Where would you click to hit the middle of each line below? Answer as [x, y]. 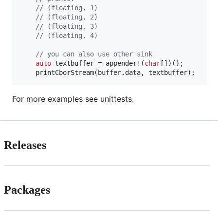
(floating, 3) [71, 26]
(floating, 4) [71, 35]
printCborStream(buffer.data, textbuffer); [115, 72]
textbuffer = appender [94, 63]
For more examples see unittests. [73, 99]
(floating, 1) [71, 8]
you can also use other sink [98, 54]
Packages [27, 190]
